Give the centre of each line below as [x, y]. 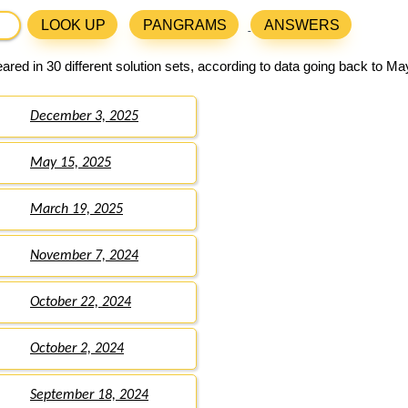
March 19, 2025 [76, 210]
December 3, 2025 [84, 117]
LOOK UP [74, 25]
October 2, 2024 [77, 349]
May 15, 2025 [71, 163]
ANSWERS [302, 25]
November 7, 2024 [84, 256]
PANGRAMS [185, 25]
